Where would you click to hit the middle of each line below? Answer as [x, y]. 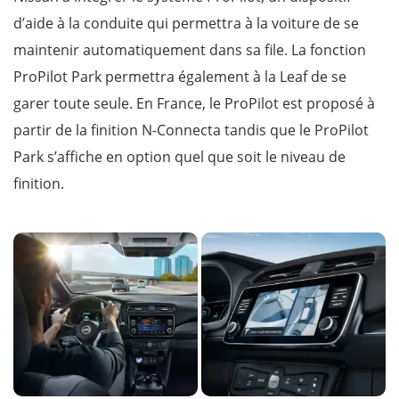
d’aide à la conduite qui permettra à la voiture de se [186, 24]
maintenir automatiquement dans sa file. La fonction [190, 50]
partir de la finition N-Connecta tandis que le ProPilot [191, 130]
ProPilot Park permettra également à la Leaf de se [180, 77]
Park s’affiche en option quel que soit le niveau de [179, 157]
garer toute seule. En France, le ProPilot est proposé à [194, 104]
